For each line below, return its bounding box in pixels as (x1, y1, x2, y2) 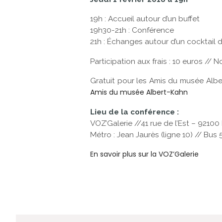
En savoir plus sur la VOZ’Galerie (90, 149, 199, 160)
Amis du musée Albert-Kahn (90, 87, 188, 98)
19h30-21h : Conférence (90, 26, 174, 35)
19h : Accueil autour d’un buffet (90, 14, 200, 24)
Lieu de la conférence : (90, 107, 179, 116)
